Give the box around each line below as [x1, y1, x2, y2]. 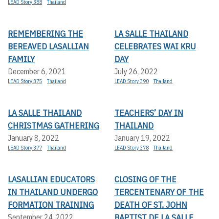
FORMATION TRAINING [8, 198, 94, 210]
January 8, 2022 [8, 132, 59, 143]
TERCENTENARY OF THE [114, 186, 204, 197]
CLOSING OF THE [114, 173, 176, 185]
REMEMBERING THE [8, 27, 83, 39]
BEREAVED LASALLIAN [8, 40, 89, 52]
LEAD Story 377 [8, 144, 42, 151]
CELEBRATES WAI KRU [114, 40, 196, 52]
